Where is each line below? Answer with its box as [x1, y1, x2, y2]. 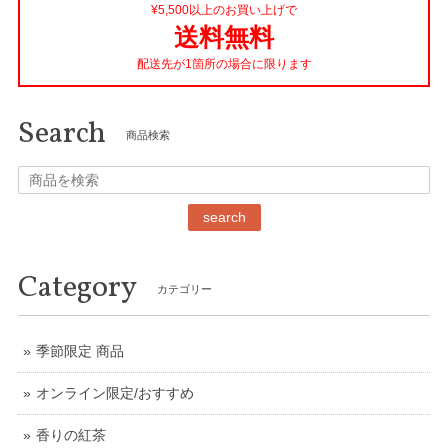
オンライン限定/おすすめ [36, 385, 194, 402]
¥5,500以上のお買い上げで [151, 3, 297, 18]
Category [18, 267, 137, 310]
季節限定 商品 [36, 343, 124, 360]
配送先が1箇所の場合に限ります [136, 57, 312, 72]
